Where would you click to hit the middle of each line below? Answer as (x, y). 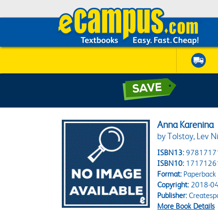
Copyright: (173, 185)
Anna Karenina (186, 125)
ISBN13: (171, 153)
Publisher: (172, 195)
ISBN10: (171, 163)
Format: (170, 174)
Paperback (199, 174)
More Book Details (186, 206)
